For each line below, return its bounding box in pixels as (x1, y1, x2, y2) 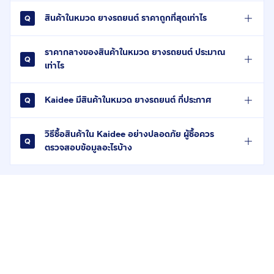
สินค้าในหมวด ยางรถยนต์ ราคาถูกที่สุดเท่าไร (45, 12, 207, 25)
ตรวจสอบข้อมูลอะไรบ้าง (45, 141, 132, 155)
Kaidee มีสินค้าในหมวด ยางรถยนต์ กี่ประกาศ (45, 94, 212, 107)
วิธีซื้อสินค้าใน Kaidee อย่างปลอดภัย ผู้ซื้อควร (45, 128, 214, 141)
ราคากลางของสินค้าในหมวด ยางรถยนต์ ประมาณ (45, 46, 226, 59)
